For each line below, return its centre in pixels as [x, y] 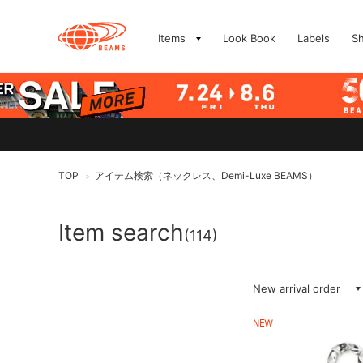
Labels [314, 38]
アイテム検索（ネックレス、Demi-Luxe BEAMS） [206, 175]
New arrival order [297, 288]
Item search [121, 233]
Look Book [249, 38]
